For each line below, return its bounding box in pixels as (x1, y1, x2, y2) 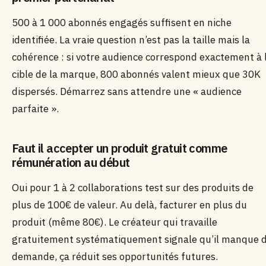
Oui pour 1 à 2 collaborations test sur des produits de (12, 181, 254, 194)
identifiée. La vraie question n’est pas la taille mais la (12, 33, 250, 46)
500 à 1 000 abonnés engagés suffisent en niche (12, 16, 232, 29)
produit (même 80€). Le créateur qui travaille (12, 216, 217, 229)
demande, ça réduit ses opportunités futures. (12, 250, 218, 263)
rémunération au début (12, 154, 130, 170)
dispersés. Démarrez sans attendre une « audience (12, 85, 242, 98)
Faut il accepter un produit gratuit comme (12, 140, 227, 156)
